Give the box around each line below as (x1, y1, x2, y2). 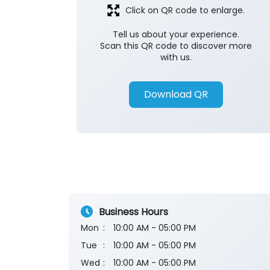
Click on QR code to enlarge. (125, 4, 245, 17)
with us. (160, 51, 192, 64)
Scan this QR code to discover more (100, 40, 252, 52)
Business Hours (99, 204, 168, 219)
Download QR (144, 87, 208, 102)
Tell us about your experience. (113, 28, 239, 41)
